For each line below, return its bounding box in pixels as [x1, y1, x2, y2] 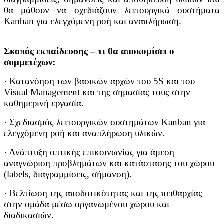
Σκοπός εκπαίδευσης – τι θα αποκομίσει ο [4, 46, 174, 57]
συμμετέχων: [4, 57, 55, 68]
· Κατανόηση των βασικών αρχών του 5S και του [4, 76, 195, 87]
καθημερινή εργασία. [4, 98, 84, 109]
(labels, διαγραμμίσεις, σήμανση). [4, 169, 132, 180]
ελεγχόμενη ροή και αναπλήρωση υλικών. [4, 128, 165, 139]
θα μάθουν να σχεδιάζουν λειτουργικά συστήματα [4, 5, 220, 16]
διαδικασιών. [4, 210, 54, 221]
